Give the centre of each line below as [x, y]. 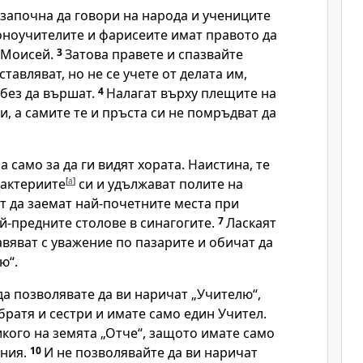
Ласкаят [251, 223]
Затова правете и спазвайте [154, 54]
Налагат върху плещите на [191, 93]
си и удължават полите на [159, 184]
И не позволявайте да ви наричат [151, 352]
